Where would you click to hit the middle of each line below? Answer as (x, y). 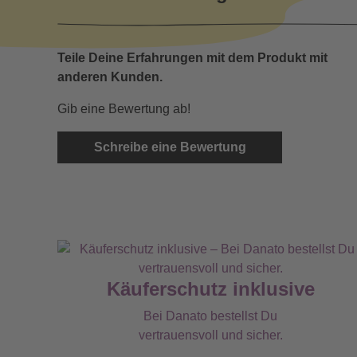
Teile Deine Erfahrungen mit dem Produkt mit (192, 58)
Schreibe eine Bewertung (170, 147)
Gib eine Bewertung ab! (124, 109)
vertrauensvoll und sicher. (210, 335)
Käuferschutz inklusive (210, 289)
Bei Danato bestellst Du (210, 316)
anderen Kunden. (110, 77)
